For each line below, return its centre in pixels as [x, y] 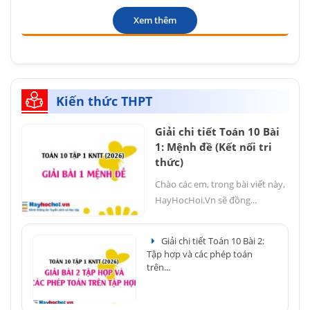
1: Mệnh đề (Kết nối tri [213, 146]
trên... [158, 267]
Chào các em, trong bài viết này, [220, 184]
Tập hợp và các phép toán [200, 254]
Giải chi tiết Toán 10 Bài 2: [212, 240]
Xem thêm [155, 20]
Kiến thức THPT [104, 101]
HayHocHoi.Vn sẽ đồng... [206, 200]
